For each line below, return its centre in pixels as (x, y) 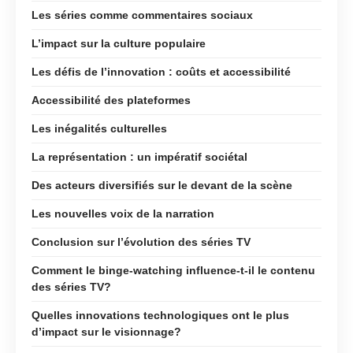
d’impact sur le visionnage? (106, 331)
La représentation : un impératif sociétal (139, 156)
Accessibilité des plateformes (111, 100)
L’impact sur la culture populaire (119, 43)
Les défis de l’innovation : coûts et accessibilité (161, 71)
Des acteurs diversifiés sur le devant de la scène (162, 185)
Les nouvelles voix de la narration (123, 213)
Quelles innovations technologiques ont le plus (160, 315)
